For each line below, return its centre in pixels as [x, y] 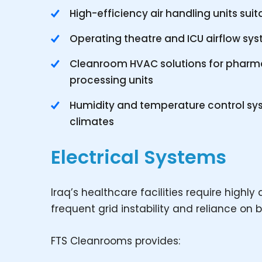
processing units [111, 80]
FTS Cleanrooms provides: [116, 241]
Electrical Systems [139, 157]
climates [92, 122]
